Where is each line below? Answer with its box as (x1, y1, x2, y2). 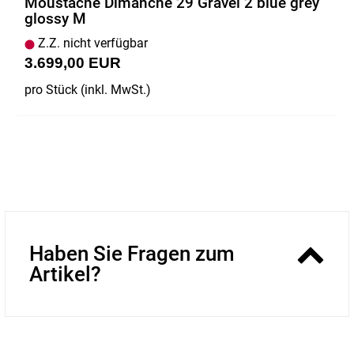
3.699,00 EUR (24, 55, 121, 72)
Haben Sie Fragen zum (29, 242, 235, 266)
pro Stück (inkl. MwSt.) (24, 82, 151, 98)
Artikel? (29, 262, 101, 287)
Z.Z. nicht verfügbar (35, 36, 148, 51)
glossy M (24, 9, 86, 28)
